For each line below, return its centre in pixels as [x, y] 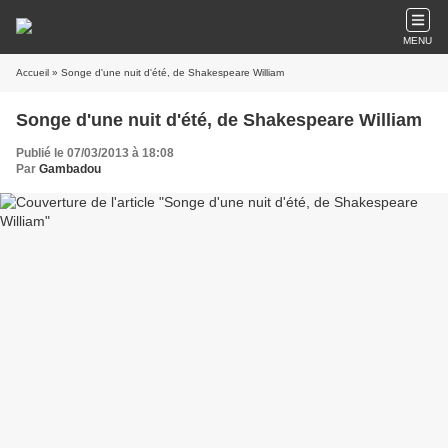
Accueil [32, 72]
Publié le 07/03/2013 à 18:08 [95, 153]
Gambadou [70, 169]
